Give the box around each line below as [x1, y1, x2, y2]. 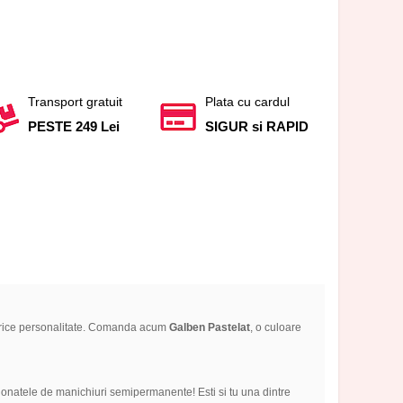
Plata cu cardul [205, 94, 291, 109]
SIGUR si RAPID [205, 118, 309, 134]
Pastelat [204, 321, 250, 335]
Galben [168, 321, 205, 335]
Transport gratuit [27, 94, 122, 109]
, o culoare [249, 321, 301, 335]
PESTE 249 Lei [27, 118, 120, 134]
